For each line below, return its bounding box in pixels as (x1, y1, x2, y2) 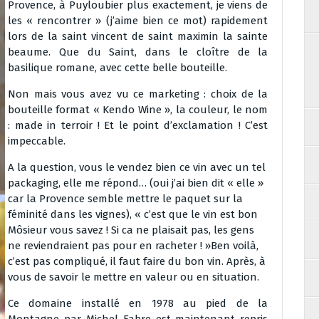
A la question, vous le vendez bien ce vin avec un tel (8, 161, 266, 174)
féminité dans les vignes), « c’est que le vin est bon (8, 208, 258, 221)
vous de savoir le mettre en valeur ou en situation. (8, 271, 259, 283)
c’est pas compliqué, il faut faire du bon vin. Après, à (8, 255, 266, 268)
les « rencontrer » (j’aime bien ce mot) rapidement (8, 14, 268, 27)
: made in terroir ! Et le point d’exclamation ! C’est (8, 119, 268, 132)
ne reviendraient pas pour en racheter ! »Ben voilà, (8, 239, 258, 252)
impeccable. (8, 135, 66, 147)
